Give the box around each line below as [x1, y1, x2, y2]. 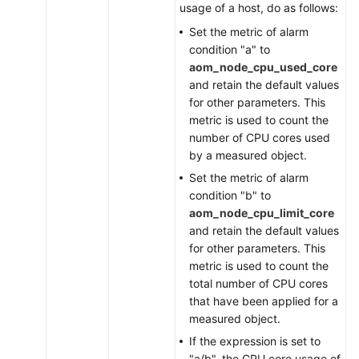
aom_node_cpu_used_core [189, 60, 337, 74]
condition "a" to [189, 42, 270, 56]
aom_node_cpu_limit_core [189, 206, 334, 220]
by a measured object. [189, 148, 307, 162]
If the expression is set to [189, 334, 321, 348]
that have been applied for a [189, 294, 338, 308]
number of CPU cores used [189, 131, 330, 144]
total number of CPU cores [189, 276, 328, 290]
